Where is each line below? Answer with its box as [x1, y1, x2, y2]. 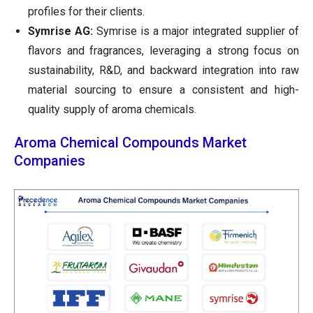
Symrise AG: [28, 24, 93, 38]
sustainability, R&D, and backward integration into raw [28, 64, 299, 78]
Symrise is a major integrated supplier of [93, 24, 299, 38]
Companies [14, 152, 85, 170]
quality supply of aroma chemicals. [28, 103, 196, 117]
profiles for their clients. [28, 5, 145, 19]
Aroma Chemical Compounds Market [14, 134, 247, 152]
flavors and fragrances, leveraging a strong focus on [28, 44, 299, 58]
